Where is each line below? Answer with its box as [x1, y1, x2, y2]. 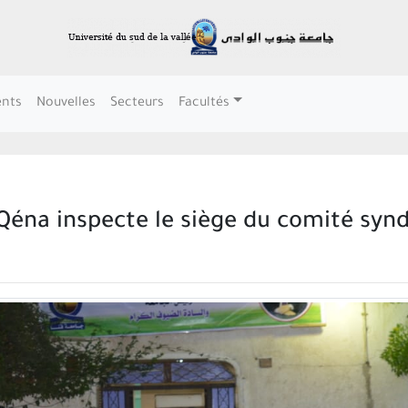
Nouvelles [36, 97, 96, 111]
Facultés [178, 97, 229, 111]
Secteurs [110, 97, 164, 111]
